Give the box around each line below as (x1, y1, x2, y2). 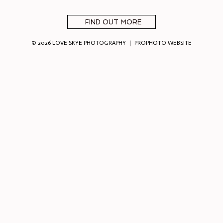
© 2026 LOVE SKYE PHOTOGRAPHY (31, 39, 126, 46)
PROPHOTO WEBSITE (134, 39, 192, 46)
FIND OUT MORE (85, 18, 141, 26)
